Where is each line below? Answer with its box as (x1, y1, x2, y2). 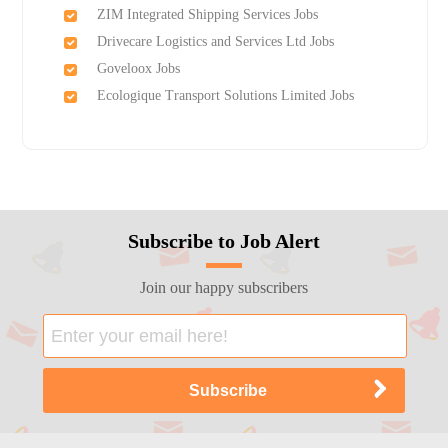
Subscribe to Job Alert (127, 230, 320, 253)
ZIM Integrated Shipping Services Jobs (96, 7, 318, 23)
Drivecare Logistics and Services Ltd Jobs (96, 34, 334, 50)
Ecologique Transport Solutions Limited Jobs (96, 88, 354, 104)
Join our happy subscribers (139, 279, 308, 297)
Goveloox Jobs (96, 61, 180, 77)
